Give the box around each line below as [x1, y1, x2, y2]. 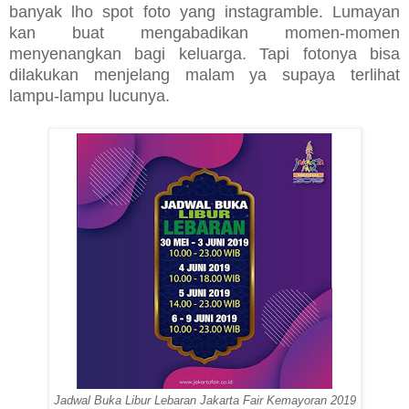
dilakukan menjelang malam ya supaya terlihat [9, 66, 400, 85]
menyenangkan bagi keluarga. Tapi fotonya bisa [9, 45, 400, 64]
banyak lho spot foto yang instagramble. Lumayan [9, 3, 400, 22]
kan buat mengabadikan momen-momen [9, 24, 400, 43]
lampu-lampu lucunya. [9, 87, 170, 106]
